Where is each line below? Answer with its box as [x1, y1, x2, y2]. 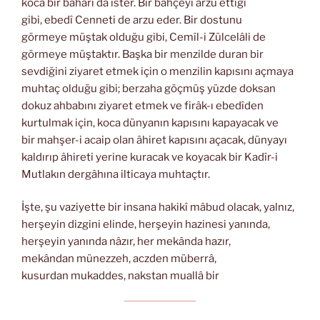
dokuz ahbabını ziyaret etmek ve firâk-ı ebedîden [21, 99, 264, 112]
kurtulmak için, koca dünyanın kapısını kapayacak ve [21, 116, 279, 129]
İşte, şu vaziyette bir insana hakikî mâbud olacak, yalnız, [21, 201, 294, 214]
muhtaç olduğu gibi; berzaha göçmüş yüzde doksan [21, 81, 276, 95]
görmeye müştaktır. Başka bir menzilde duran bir [21, 47, 264, 61]
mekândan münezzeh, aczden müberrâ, [21, 252, 216, 266]
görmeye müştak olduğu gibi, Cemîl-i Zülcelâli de [21, 30, 266, 44]
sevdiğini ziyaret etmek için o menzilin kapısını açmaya [21, 64, 294, 78]
